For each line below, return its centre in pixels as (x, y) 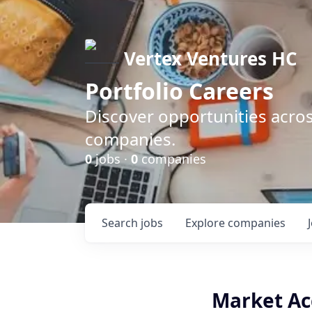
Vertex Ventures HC (211, 58)
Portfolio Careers (179, 91)
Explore (206, 223)
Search (121, 223)
